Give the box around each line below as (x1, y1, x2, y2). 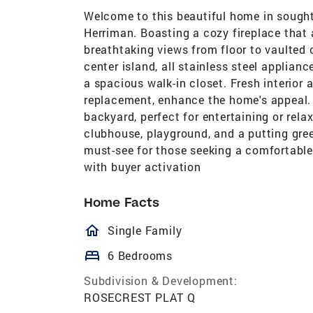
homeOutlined (84, 221, 230, 239)
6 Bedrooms (108, 247, 173, 263)
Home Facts (84, 194, 159, 210)
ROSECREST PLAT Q (84, 289, 196, 305)
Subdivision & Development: (84, 272, 238, 288)
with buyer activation (84, 159, 201, 174)
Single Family (108, 222, 182, 238)
